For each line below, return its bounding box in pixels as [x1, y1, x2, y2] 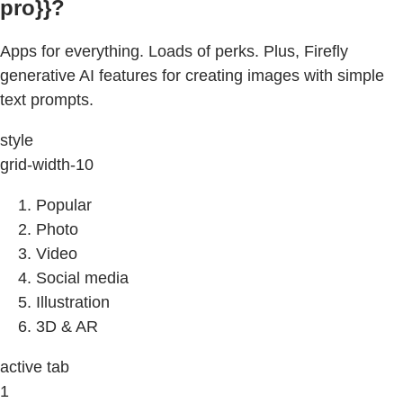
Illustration [36, 293, 110, 312]
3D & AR [36, 318, 98, 336]
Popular [36, 196, 92, 215]
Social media [36, 269, 129, 288]
